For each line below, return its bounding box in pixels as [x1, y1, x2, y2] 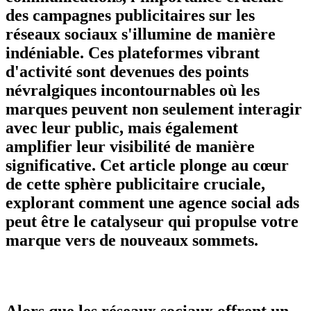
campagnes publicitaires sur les [33, 6, 255, 24]
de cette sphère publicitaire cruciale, [6, 174, 265, 193]
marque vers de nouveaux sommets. [6, 230, 258, 249]
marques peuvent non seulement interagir [6, 99, 302, 118]
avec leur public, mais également [6, 118, 238, 137]
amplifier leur [6, 137, 110, 155]
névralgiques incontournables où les [6, 81, 260, 99]
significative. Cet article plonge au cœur [6, 155, 289, 174]
